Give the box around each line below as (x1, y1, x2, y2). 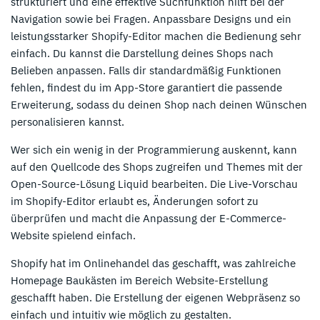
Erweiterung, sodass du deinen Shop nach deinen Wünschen (11, 97, 307, 111)
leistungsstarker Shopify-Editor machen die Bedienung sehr (11, 29, 301, 43)
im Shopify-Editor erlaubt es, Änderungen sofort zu (11, 194, 259, 208)
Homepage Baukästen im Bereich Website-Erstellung (11, 273, 268, 287)
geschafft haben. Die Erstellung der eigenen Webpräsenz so (11, 290, 300, 304)
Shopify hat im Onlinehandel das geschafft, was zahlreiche (11, 256, 296, 270)
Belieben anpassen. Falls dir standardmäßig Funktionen (11, 63, 281, 77)
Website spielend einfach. (11, 228, 136, 242)
